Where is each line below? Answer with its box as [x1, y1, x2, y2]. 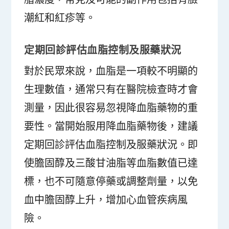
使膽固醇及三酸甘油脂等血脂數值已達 [24, 156, 198, 170]
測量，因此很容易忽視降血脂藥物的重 [24, 101, 198, 114]
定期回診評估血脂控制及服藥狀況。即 [24, 138, 198, 151]
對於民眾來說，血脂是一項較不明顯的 [24, 64, 198, 78]
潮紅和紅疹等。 [24, 11, 96, 25]
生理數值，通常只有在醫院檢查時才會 [24, 82, 198, 96]
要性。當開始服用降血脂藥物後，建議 [24, 119, 198, 133]
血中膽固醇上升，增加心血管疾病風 [24, 193, 188, 207]
